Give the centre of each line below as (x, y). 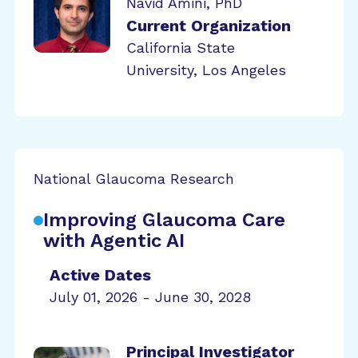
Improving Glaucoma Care (164, 220)
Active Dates (100, 275)
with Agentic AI (114, 241)
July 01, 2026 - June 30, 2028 (150, 297)
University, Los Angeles (206, 70)
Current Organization (209, 26)
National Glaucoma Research (134, 179)
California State (181, 48)
